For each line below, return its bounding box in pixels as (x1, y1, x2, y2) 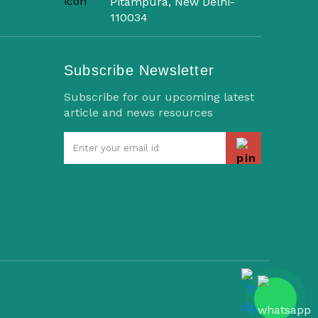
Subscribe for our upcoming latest (63, 90, 254, 104)
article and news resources (63, 106, 213, 119)
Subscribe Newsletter (63, 62, 214, 78)
